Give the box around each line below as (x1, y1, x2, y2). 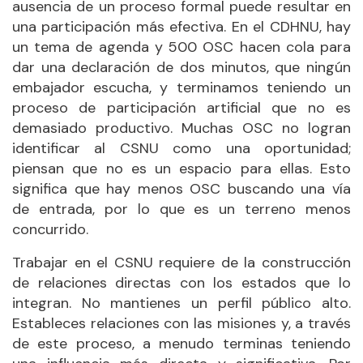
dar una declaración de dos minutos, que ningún (12, 57, 351, 77)
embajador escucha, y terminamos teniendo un (12, 77, 351, 97)
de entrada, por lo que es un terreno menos (12, 199, 351, 219)
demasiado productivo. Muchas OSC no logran (12, 117, 351, 138)
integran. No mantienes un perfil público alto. (12, 293, 351, 313)
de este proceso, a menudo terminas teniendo (12, 333, 351, 353)
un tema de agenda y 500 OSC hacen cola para (12, 36, 351, 57)
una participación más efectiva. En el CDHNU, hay (12, 16, 351, 36)
